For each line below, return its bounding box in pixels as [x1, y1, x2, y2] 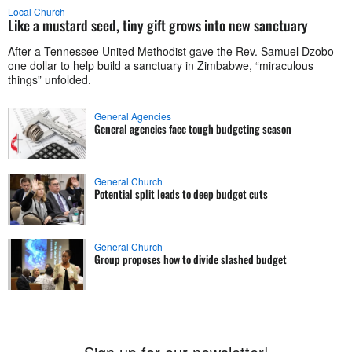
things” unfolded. [8, 71, 91, 88]
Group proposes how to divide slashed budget [94, 251, 287, 268]
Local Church [8, 5, 65, 19]
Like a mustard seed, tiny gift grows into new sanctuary [8, 15, 308, 36]
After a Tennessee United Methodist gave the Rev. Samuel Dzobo [8, 43, 334, 60]
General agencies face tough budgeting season [94, 120, 291, 137]
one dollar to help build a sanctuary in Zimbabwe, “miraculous [8, 57, 313, 74]
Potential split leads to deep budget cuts [94, 185, 268, 203]
